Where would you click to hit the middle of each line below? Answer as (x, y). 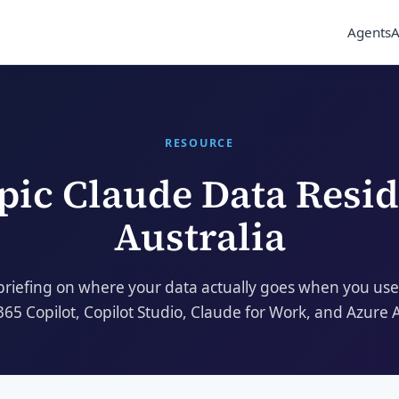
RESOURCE (199, 143)
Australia (199, 236)
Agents (370, 32)
